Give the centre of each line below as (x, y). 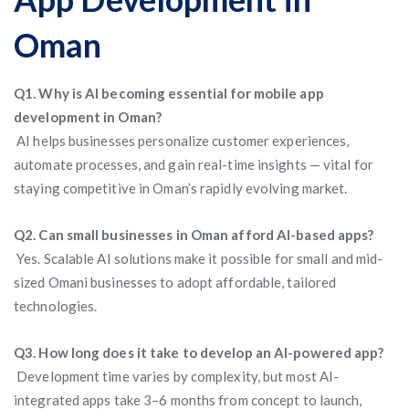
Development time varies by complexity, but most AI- (177, 376)
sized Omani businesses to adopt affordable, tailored (175, 282)
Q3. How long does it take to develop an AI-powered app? (199, 352)
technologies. (56, 306)
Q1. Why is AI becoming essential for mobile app (169, 93)
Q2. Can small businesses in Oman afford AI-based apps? (194, 235)
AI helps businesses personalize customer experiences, (182, 141)
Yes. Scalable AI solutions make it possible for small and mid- (199, 258)
